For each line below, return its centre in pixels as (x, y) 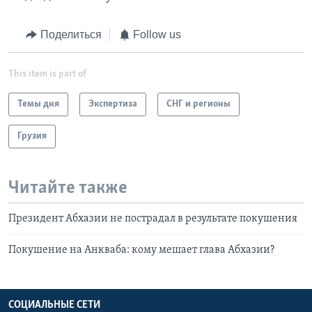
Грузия (32, 136)
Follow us (157, 35)
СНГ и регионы (198, 104)
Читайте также (68, 188)
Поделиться (71, 35)
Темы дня (38, 104)
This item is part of (47, 74)
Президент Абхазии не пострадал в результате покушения (153, 219)
